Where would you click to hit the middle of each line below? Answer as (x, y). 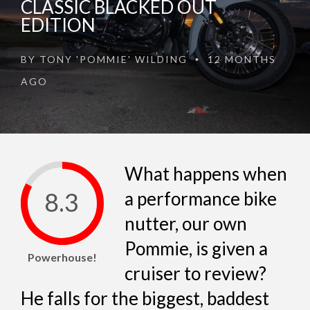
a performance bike (201, 199)
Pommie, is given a (196, 249)
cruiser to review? (195, 274)
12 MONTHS (240, 60)
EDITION (58, 25)
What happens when (206, 174)
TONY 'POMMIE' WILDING (113, 60)
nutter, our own (186, 224)
